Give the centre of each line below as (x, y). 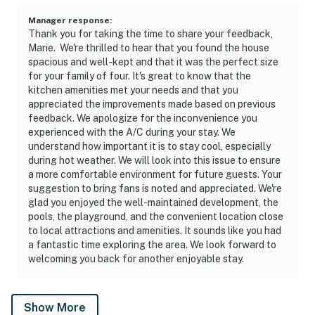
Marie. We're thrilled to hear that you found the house (149, 47)
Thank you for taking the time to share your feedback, (150, 33)
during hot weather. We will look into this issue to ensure (154, 160)
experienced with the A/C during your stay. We (132, 132)
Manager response (69, 20)
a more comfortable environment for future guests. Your (155, 174)
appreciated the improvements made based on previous (152, 104)
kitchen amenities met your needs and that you (133, 90)
